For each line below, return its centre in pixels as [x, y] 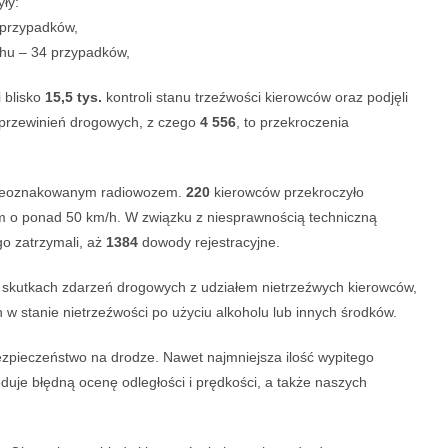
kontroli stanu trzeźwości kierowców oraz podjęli [255, 97]
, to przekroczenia [292, 122]
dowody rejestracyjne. [209, 242]
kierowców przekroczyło [287, 192]
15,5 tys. [73, 97]
